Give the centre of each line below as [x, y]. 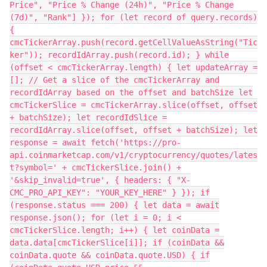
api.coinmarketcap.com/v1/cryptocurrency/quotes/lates [133, 155]
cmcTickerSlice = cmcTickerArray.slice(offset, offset [133, 105]
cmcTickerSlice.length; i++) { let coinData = [114, 230]
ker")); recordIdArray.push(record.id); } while [119, 55]
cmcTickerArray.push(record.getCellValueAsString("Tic [133, 42]
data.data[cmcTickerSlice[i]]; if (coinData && [117, 243]
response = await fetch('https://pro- [95, 142]
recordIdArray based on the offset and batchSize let [131, 92]
